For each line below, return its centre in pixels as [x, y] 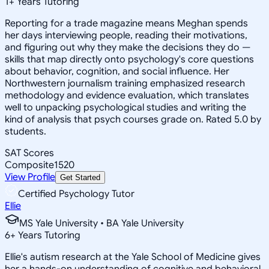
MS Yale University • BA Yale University [101, 223]
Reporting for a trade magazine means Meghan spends [126, 23]
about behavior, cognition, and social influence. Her [117, 71]
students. [26, 131]
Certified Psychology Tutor [76, 194]
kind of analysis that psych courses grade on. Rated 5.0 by [133, 119]
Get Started [80, 177]
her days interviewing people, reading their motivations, [126, 35]
